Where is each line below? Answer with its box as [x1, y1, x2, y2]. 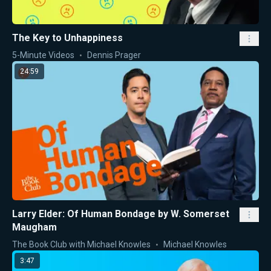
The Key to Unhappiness [12, 32, 123, 44]
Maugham [12, 221, 57, 233]
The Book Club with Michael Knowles [12, 239, 151, 249]
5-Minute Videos [12, 50, 74, 60]
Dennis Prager [87, 50, 141, 60]
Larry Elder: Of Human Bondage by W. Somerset [12, 207, 229, 220]
